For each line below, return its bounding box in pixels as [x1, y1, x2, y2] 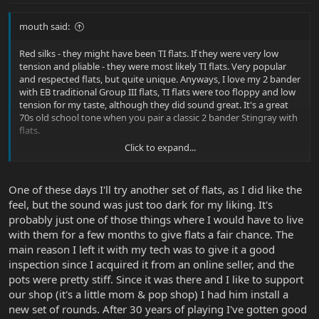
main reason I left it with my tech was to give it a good [9, 241, 275, 256]
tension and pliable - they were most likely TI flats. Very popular [19, 60, 286, 73]
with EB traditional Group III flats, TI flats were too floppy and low [19, 85, 296, 99]
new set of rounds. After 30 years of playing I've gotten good [9, 301, 307, 316]
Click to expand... [125, 141, 196, 155]
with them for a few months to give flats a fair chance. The [9, 226, 293, 241]
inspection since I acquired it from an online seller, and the [9, 256, 294, 271]
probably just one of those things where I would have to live [9, 211, 303, 226]
